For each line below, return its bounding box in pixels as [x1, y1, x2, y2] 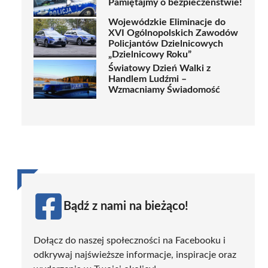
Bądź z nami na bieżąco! [63, 200, 188, 212]
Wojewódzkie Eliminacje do [108, 17, 226, 27]
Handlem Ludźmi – [108, 74, 187, 84]
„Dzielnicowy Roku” [108, 49, 191, 59]
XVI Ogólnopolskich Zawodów [108, 28, 238, 38]
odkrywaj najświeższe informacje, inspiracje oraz [33, 249, 236, 260]
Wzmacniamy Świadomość [108, 85, 220, 95]
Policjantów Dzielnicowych [108, 38, 223, 48]
